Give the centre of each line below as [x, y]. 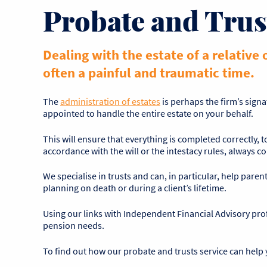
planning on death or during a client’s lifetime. [135, 188]
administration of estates [110, 101]
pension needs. [74, 226]
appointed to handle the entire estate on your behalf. [148, 113]
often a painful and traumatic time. [149, 72]
